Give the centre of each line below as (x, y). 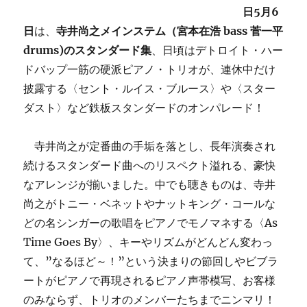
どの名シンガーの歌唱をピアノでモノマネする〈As (151, 223)
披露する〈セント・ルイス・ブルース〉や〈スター (150, 88)
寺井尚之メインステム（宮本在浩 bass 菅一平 (170, 31)
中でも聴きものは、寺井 (216, 184)
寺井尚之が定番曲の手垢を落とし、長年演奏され (150, 146)
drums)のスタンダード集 (88, 50)
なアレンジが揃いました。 (89, 184)
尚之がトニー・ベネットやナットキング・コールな (150, 204)
